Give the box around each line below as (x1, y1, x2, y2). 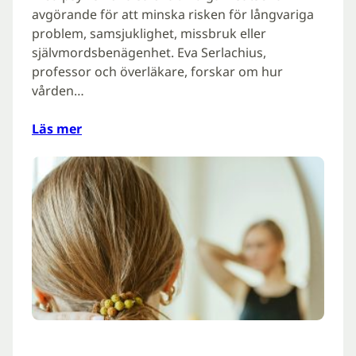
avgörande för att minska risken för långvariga (32, 6, 314, 24)
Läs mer (32, 120, 82, 138)
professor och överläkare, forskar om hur (32, 63, 283, 81)
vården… (32, 82, 84, 100)
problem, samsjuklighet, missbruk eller (32, 25, 266, 43)
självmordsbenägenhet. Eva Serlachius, (32, 44, 266, 62)
